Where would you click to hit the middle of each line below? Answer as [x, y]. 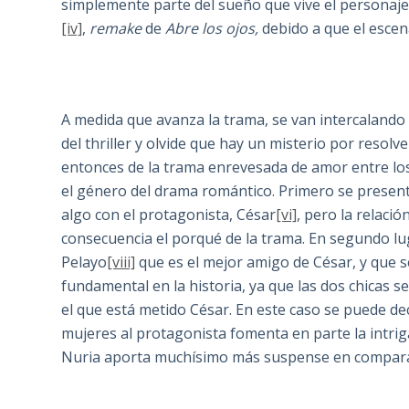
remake [116, 29]
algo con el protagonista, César [169, 215]
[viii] [121, 262]
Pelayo [84, 262]
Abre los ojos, [214, 29]
